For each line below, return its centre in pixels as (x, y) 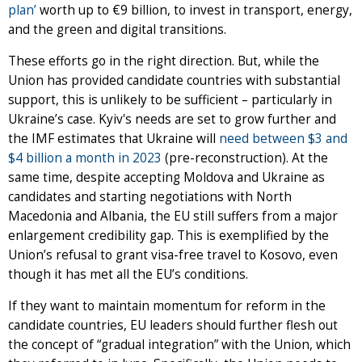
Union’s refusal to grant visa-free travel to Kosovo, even (173, 255)
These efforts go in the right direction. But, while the (164, 61)
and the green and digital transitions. (117, 30)
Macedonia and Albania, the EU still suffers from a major (173, 217)
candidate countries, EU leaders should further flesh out (173, 326)
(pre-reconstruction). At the (245, 158)
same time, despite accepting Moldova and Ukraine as (166, 178)
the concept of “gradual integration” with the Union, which (179, 345)
